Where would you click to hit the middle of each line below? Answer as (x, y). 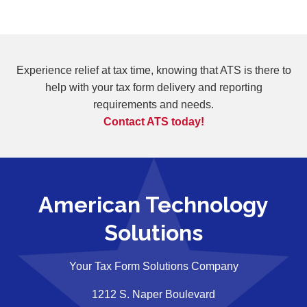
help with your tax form (101, 87)
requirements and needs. (153, 104)
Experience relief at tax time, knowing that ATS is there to (153, 70)
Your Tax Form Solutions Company (153, 266)
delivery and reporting (209, 87)
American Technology (153, 204)
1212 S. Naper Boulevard (153, 294)
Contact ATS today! (153, 121)
